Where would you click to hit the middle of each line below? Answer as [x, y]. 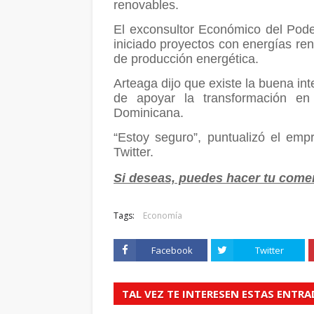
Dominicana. [149, 112]
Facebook [172, 250]
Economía [163, 215]
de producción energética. [186, 59]
